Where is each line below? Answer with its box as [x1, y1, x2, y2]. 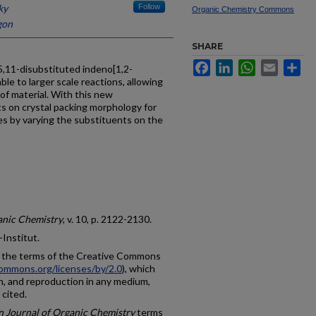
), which [122, 262, 155, 274]
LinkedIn [233, 59, 271, 71]
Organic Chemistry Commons [192, 5, 294, 13]
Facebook [210, 59, 255, 71]
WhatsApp [255, 59, 301, 71]
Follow [138, 2, 160, 11]
